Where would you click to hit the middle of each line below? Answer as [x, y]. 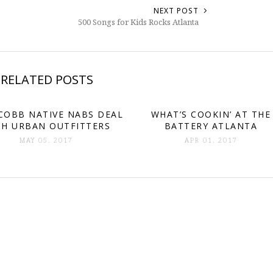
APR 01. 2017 [211, 140]
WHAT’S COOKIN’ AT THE [211, 114]
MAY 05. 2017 [47, 140]
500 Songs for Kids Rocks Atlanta [138, 22]
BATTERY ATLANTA [211, 126]
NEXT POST [176, 11]
